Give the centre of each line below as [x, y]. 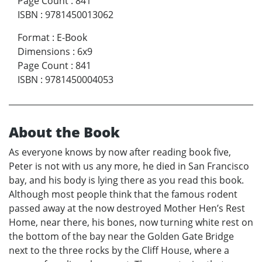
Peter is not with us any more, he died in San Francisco [129, 166]
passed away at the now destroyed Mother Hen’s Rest [127, 208]
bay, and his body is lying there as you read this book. [126, 180]
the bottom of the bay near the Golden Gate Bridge [121, 236]
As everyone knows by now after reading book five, [120, 152]
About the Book [64, 132]
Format [34, 37]
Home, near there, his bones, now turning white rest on [131, 222]
